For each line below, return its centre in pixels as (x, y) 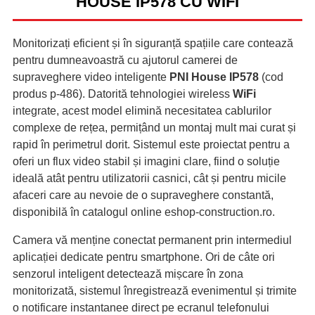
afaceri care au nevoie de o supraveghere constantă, (143, 195)
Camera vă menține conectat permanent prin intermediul (152, 240)
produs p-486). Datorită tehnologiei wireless (123, 94)
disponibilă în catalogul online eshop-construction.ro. (144, 212)
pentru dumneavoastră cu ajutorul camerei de (125, 60)
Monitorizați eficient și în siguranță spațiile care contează (153, 44)
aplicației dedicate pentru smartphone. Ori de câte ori (144, 257)
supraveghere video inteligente (91, 77)
